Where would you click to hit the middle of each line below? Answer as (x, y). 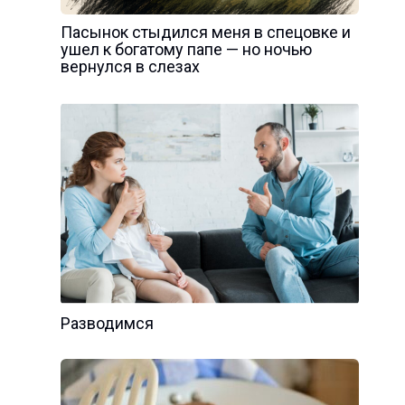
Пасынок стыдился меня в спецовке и (205, 32)
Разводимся (107, 323)
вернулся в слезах (130, 66)
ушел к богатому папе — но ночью (186, 49)
